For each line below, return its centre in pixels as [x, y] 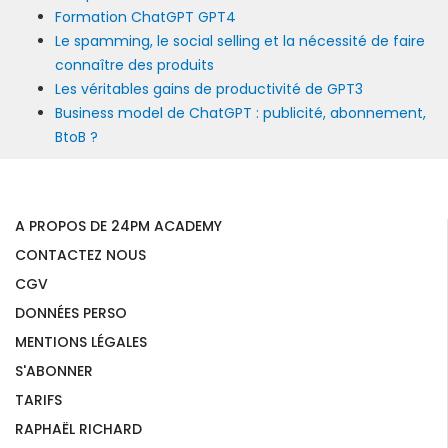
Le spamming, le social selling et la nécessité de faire [240, 40]
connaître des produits [134, 64]
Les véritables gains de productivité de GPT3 [209, 88]
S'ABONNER [54, 370]
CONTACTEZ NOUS [80, 254]
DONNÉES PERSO [71, 312]
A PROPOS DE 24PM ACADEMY [118, 225]
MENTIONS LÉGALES [81, 341]
